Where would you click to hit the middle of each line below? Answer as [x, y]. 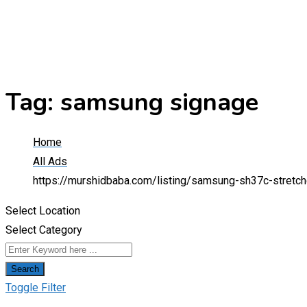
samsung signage [159, 103]
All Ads [50, 162]
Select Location [43, 211]
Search [25, 269]
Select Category [44, 230]
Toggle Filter [36, 288]
